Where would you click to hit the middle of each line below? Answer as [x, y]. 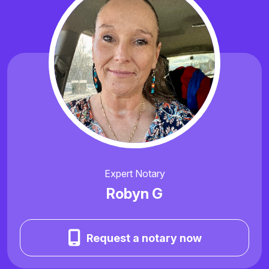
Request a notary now [144, 238]
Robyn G [134, 194]
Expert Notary [134, 174]
